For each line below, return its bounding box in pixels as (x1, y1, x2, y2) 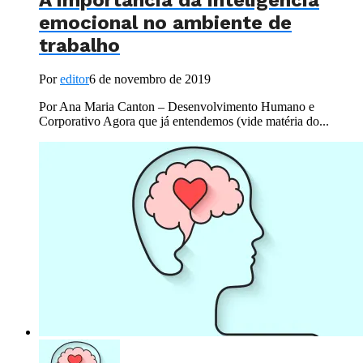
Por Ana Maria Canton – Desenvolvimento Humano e (39, 100, 314, 114)
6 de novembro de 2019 (89, 72, 211, 87)
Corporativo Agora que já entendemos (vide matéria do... (39, 114, 329, 129)
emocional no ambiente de (39, 11, 292, 34)
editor (60, 72, 89, 87)
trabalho (39, 33, 120, 57)
